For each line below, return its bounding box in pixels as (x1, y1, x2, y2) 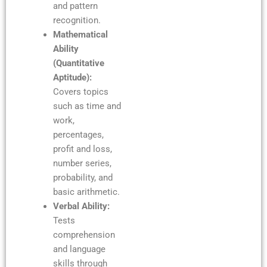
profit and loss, (52, 143, 112, 154)
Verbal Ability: (52, 200, 110, 212)
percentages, (52, 129, 104, 140)
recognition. (52, 14, 101, 26)
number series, (52, 157, 111, 169)
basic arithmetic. (52, 186, 120, 197)
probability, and (52, 172, 113, 183)
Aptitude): (52, 72, 92, 83)
